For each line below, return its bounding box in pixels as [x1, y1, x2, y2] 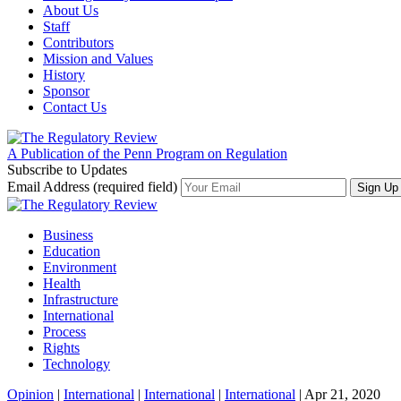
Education [43, 243, 100, 259]
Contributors [43, 35, 114, 50]
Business [43, 227, 93, 243]
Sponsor [43, 83, 90, 98]
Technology [43, 356, 110, 371]
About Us [43, 3, 98, 18]
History [43, 67, 85, 82]
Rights [43, 340, 80, 355]
